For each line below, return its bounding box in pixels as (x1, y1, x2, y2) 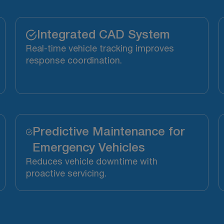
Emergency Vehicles (32, 143, 145, 154)
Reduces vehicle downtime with (25, 158, 157, 167)
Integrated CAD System (36, 30, 170, 41)
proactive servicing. (25, 170, 106, 179)
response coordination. (25, 57, 122, 66)
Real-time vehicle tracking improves (25, 45, 174, 54)
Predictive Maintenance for (32, 127, 185, 138)
